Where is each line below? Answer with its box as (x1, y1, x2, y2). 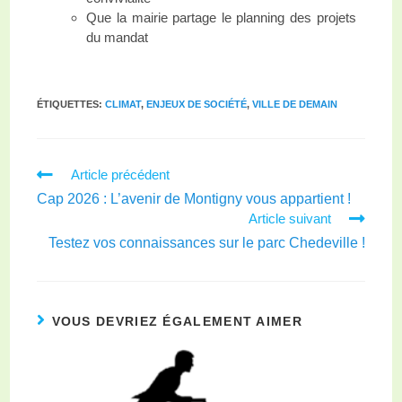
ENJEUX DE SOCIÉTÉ (146, 99, 248, 110)
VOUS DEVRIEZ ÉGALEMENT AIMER (51, 314, 302, 329)
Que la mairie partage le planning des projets (86, 10, 356, 26)
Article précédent (71, 167, 170, 183)
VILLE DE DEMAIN (252, 99, 338, 110)
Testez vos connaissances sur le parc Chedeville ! (48, 235, 365, 251)
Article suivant (248, 211, 331, 227)
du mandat (86, 30, 149, 46)
